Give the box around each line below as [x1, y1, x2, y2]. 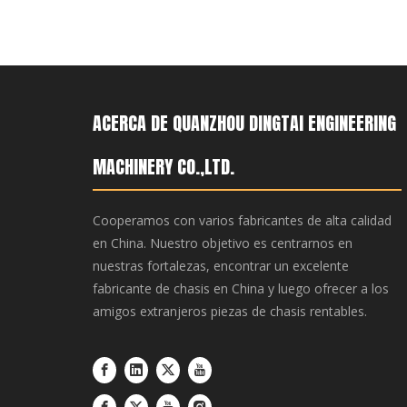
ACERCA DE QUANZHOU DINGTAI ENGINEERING [93, 109, 396, 137]
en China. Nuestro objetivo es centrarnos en [93, 234, 352, 252]
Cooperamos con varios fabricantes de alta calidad [93, 212, 392, 229]
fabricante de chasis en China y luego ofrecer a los [93, 280, 389, 297]
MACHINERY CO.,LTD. [93, 153, 234, 181]
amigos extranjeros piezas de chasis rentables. [93, 303, 367, 320]
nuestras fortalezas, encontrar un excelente [93, 257, 349, 274]
